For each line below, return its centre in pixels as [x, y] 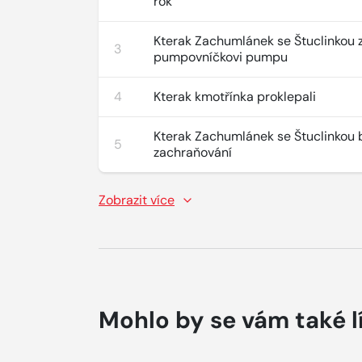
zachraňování [193, 152]
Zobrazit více [137, 200]
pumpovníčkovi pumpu [221, 57]
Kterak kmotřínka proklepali [235, 97]
